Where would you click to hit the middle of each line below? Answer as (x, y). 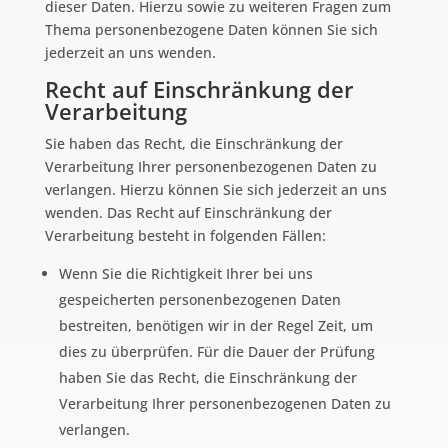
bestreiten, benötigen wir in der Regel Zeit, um (215, 325)
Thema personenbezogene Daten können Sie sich (211, 29)
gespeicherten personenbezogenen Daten (199, 299)
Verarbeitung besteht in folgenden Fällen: (185, 235)
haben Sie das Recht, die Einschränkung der (207, 377)
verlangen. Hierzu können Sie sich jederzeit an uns (215, 189)
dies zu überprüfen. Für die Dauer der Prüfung (216, 351)
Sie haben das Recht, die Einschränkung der (193, 143)
